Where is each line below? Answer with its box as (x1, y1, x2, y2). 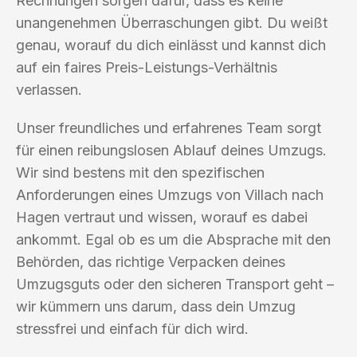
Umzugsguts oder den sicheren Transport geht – (16, 275, 334, 292)
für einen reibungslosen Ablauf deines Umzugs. (16, 141, 327, 159)
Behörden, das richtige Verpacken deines (16, 253, 285, 270)
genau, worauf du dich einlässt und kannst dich (16, 36, 326, 53)
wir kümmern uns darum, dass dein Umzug (16, 297, 296, 315)
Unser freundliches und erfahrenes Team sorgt (16, 119, 321, 136)
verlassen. (16, 80, 82, 98)
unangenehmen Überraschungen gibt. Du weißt (16, 14, 328, 31)
